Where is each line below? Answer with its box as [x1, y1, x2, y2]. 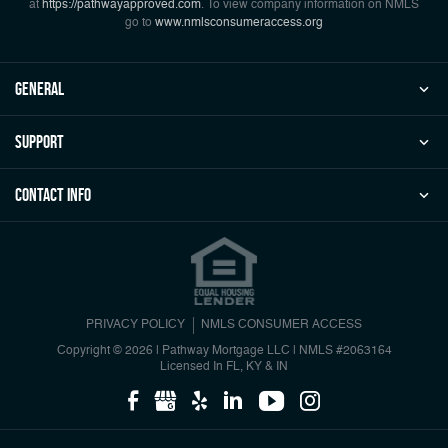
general [15, 79, 64, 100]
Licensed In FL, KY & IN [160, 361, 288, 374]
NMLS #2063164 [295, 345, 392, 358]
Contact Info [15, 185, 91, 206]
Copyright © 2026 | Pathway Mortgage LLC [56, 345, 293, 358]
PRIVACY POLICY [86, 319, 185, 332]
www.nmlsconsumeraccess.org [155, 17, 323, 30]
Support [15, 132, 64, 153]
